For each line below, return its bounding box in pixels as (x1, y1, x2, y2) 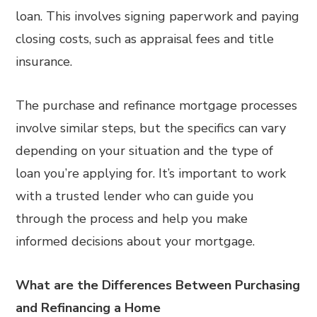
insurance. (16, 53, 73, 70)
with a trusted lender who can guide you (16, 188, 255, 204)
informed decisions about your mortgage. (16, 233, 255, 250)
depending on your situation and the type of (16, 142, 274, 159)
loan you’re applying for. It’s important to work (16, 165, 287, 182)
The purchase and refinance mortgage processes (16, 97, 298, 114)
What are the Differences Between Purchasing (16, 277, 301, 294)
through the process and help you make (16, 210, 248, 227)
